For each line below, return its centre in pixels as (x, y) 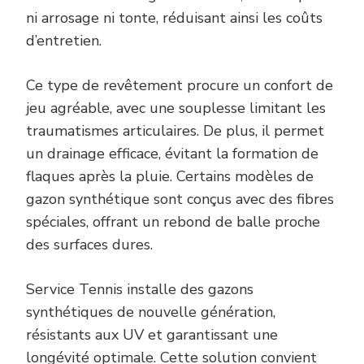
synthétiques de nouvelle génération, (151, 312)
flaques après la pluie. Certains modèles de (170, 177)
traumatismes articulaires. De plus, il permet (175, 131)
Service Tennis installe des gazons (140, 290)
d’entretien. (64, 41)
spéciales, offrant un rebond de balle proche (173, 222)
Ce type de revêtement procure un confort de (180, 86)
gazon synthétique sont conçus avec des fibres (180, 199)
